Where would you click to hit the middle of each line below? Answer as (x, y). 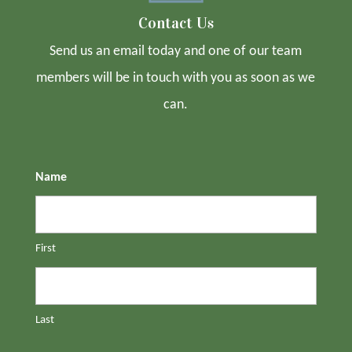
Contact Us (176, 22)
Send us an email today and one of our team (176, 51)
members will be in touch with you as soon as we (176, 78)
